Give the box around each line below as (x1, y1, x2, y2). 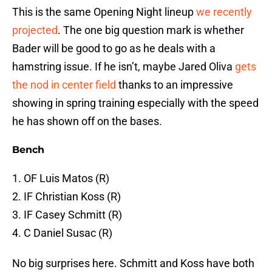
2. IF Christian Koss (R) (12, 190, 121, 203)
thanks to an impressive (116, 78, 233, 92)
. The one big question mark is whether (58, 24, 244, 37)
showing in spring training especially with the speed (12, 97, 259, 110)
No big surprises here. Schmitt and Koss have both (12, 257, 254, 270)
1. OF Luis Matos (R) (12, 172, 109, 185)
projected (12, 24, 58, 37)
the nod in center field (12, 78, 116, 92)
